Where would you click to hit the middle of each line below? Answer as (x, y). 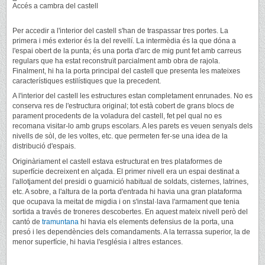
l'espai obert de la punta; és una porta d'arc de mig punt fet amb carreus (127, 51)
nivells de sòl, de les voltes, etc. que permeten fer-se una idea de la (120, 136)
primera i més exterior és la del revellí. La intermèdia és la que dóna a (124, 41)
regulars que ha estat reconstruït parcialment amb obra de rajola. (116, 61)
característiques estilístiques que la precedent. (87, 81)
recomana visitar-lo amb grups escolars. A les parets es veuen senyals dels (132, 126)
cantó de (27, 222)
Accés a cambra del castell (55, 6)
